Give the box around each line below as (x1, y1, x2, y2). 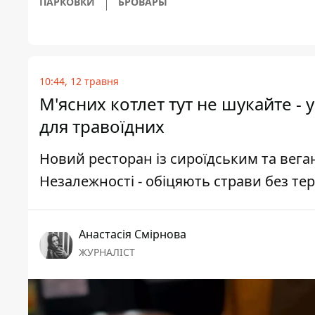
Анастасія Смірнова (79, 226, 186, 243)
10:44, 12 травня (39, 75, 119, 89)
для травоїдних (39, 115, 165, 139)
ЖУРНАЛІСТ (79, 245, 135, 259)
